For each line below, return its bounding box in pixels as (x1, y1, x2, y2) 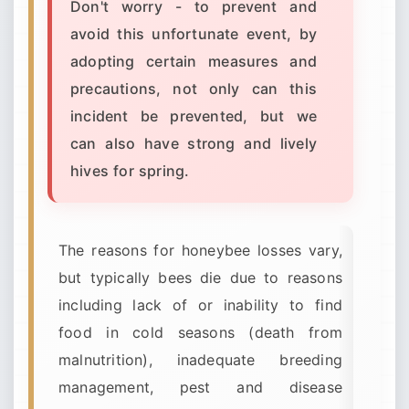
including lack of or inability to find (58, 296, 342, 314)
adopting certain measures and (70, 52, 317, 70)
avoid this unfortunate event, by (70, 25, 317, 43)
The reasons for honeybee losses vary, (58, 241, 342, 259)
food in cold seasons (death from (58, 323, 342, 341)
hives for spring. (70, 162, 190, 180)
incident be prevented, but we (70, 107, 317, 125)
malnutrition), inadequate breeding (58, 351, 342, 369)
